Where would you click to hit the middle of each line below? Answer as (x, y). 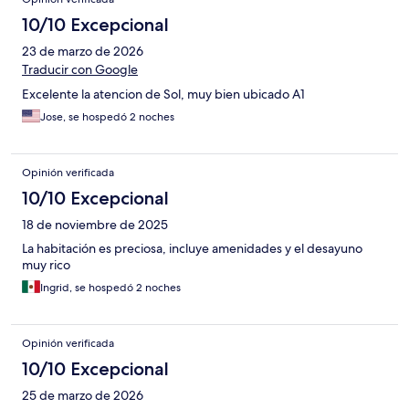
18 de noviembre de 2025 (95, 224)
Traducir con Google (80, 69)
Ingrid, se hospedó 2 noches (110, 287)
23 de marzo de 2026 (83, 51)
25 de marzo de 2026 (83, 395)
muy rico (46, 264)
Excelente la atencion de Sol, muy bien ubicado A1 (163, 94)
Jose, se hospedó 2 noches (107, 116)
